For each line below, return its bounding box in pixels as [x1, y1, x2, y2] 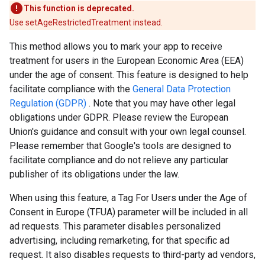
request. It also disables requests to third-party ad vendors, [9, 249, 256, 260]
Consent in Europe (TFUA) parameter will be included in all [9, 206, 248, 218]
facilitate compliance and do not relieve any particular [9, 154, 228, 166]
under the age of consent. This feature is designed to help [9, 69, 248, 80]
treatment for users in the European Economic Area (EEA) [9, 55, 244, 66]
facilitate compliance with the [9, 83, 132, 95]
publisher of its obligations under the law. [9, 169, 179, 180]
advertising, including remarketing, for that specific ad [9, 235, 230, 246]
